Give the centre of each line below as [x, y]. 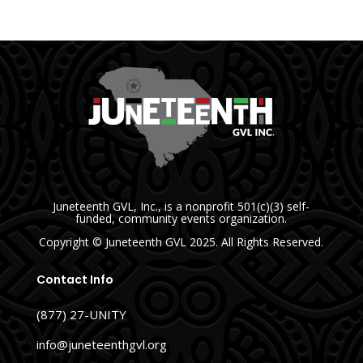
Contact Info [75, 279]
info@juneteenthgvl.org [101, 344]
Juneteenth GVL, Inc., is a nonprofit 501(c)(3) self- [181, 206]
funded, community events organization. [181, 218]
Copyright [66, 241]
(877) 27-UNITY [81, 314]
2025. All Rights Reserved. [257, 241]
